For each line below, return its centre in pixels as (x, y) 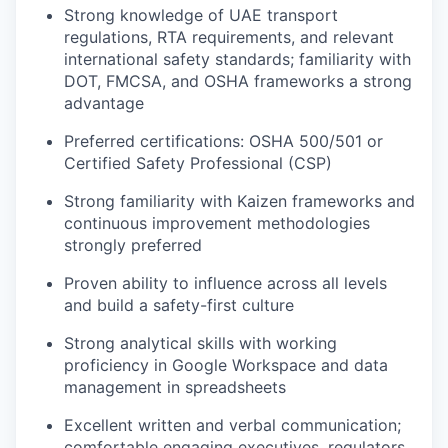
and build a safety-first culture (179, 305)
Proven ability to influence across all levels (225, 283)
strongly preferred (133, 245)
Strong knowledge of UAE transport (201, 15)
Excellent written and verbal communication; (232, 425)
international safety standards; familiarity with (237, 59)
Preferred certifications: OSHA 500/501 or (223, 141)
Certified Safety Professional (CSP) (198, 163)
